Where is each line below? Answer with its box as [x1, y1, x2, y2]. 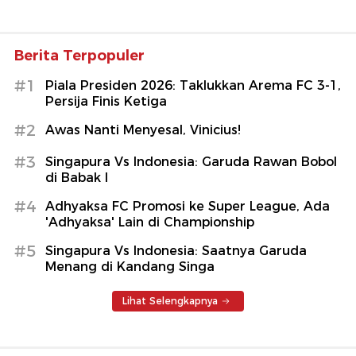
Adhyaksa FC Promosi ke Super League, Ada [45, 199, 330, 215]
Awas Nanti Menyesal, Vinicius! [45, 122, 241, 138]
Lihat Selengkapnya [122, 295, 218, 308]
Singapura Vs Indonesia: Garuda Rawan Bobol [45, 154, 337, 170]
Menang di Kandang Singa [45, 259, 215, 275]
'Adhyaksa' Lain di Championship [45, 215, 254, 230]
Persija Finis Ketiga [45, 94, 167, 110]
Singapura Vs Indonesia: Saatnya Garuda [45, 243, 307, 259]
